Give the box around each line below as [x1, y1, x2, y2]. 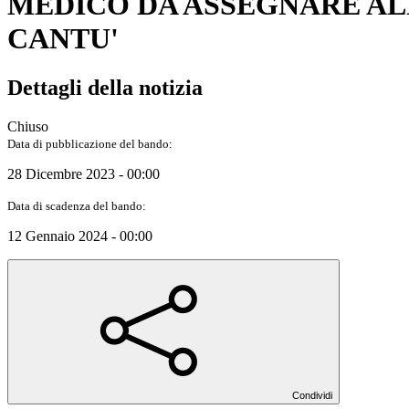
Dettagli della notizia [7, 75, 203, 100]
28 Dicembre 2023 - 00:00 [7, 165, 160, 182]
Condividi [292, 389, 332, 401]
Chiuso [7, 118, 48, 134]
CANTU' [7, 22, 119, 56]
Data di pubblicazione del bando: [7, 136, 173, 151]
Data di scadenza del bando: [7, 198, 146, 213]
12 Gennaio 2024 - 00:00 [7, 227, 152, 244]
